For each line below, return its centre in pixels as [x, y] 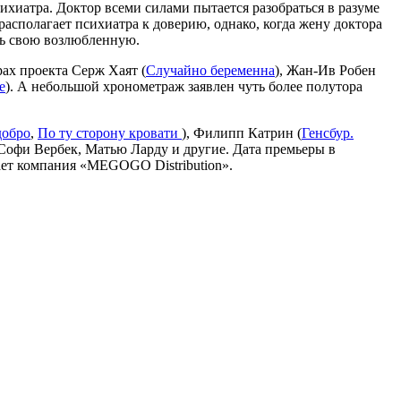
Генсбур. [328, 133]
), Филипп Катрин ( [242, 133]
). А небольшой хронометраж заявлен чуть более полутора [184, 87]
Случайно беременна [210, 71]
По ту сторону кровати [110, 133]
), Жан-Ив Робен [325, 71]
